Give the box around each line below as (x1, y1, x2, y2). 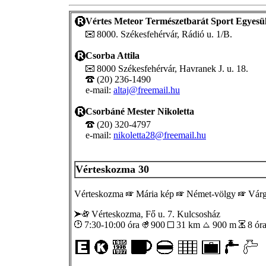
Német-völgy (184, 188, 238, 199)
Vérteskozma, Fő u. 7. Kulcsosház (89, 208, 220, 219)
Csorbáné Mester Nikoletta (85, 106, 194, 116)
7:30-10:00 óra (82, 219, 142, 230)
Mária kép (134, 188, 176, 199)
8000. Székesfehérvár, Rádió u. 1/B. (94, 28, 232, 39)
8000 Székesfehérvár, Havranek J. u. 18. (94, 63, 248, 74)
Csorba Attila (85, 50, 140, 61)
